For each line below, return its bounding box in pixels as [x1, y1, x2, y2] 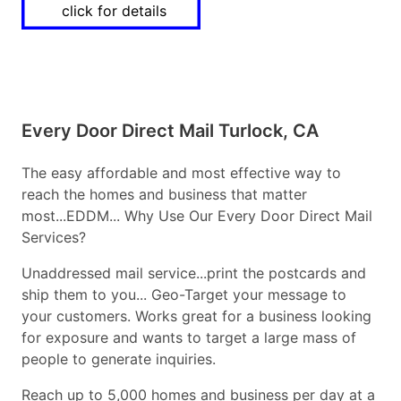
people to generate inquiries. [21, 350, 216, 369]
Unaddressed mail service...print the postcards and [21, 264, 366, 283]
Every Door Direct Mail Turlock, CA [21, 120, 319, 142]
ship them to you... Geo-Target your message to [21, 286, 346, 304]
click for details [62, 2, 166, 21]
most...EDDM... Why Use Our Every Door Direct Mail [21, 207, 372, 226]
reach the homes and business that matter [21, 185, 307, 204]
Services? [21, 228, 86, 247]
